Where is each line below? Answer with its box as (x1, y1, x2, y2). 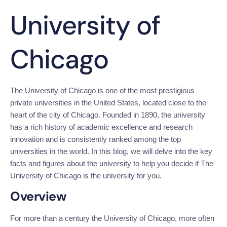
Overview (10, 188, 66, 205)
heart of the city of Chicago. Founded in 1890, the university (10, 110, 205, 119)
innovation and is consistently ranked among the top (10, 134, 181, 143)
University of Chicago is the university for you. (10, 171, 162, 180)
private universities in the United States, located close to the (10, 98, 206, 107)
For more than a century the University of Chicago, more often (10, 214, 214, 222)
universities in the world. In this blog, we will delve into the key (10, 146, 212, 156)
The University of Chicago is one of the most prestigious (10, 86, 195, 95)
